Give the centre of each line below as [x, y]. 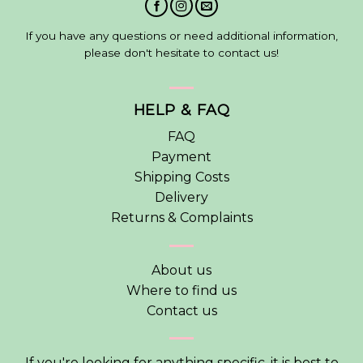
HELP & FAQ [181, 110]
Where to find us [181, 290]
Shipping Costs [181, 177]
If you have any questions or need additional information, [181, 35]
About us [181, 270]
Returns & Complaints [181, 217]
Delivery [181, 197]
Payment [181, 156]
